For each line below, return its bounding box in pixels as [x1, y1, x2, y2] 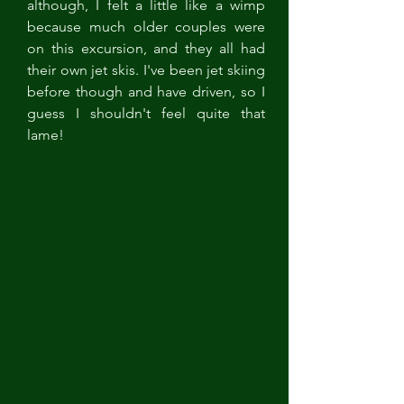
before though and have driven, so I [27, 83, 265, 100]
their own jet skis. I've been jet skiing [27, 61, 265, 78]
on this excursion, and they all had [27, 40, 265, 57]
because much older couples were [27, 18, 265, 35]
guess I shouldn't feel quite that [27, 105, 265, 122]
